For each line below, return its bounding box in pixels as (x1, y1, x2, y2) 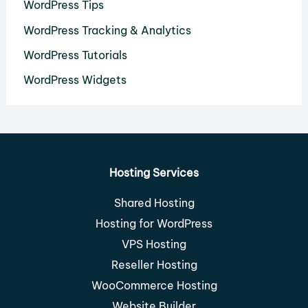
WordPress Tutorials (23, 47, 127, 62)
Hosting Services (109, 166, 199, 180)
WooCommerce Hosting (91, 278, 217, 292)
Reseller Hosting (111, 257, 197, 272)
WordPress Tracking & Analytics (23, 23, 191, 37)
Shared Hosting (113, 195, 195, 210)
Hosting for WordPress (96, 216, 212, 230)
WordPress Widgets (23, 73, 126, 87)
